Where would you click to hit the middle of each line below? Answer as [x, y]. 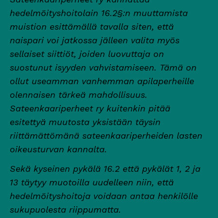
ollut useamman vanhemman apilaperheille [102, 81]
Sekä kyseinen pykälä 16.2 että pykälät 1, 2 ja [105, 168]
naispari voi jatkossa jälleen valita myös [95, 40]
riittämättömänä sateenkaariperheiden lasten [106, 135]
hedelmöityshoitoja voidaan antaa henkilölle [104, 196]
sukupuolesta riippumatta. [65, 209]
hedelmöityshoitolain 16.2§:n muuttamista [99, 13]
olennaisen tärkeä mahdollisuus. [79, 94]
